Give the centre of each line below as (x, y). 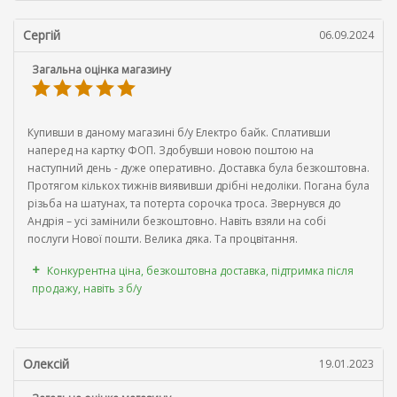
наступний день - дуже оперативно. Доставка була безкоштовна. (198, 167)
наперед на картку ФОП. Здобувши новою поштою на (171, 150)
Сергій (42, 35)
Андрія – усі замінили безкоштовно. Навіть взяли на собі (177, 221)
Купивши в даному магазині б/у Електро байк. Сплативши (179, 132)
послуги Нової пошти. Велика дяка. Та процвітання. (163, 238)
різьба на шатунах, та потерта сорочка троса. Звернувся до (184, 203)
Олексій (46, 363)
